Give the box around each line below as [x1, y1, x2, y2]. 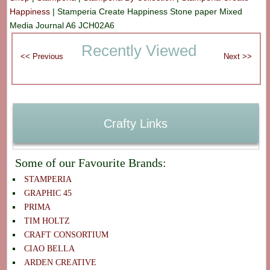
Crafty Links [104, 116, 168, 130]
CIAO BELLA [24, 243, 75, 253]
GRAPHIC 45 [24, 188, 72, 198]
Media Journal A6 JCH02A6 [10, 20, 115, 31]
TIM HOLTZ [24, 216, 70, 225]
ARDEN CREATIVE [24, 257, 96, 267]
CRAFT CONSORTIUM [24, 230, 108, 239]
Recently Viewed [81, 42, 196, 60]
